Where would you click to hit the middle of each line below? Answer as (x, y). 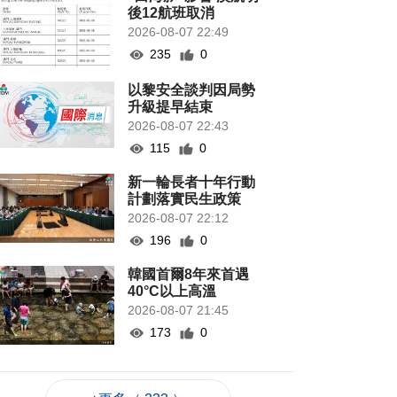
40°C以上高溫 (172, 292)
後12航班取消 (171, 13)
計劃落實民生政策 (185, 199)
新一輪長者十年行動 (192, 183)
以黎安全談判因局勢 (192, 90)
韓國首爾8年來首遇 (189, 275)
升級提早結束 (171, 107)
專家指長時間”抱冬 (188, 368)
